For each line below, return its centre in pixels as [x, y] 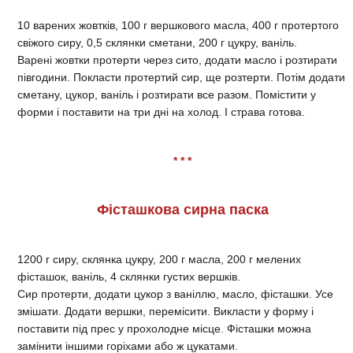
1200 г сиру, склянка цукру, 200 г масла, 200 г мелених [159, 259]
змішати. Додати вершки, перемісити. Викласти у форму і [165, 311]
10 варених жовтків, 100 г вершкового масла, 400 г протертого [178, 25]
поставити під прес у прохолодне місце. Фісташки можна [164, 328]
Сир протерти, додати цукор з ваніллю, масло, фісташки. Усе [175, 294]
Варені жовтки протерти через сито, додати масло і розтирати [177, 59]
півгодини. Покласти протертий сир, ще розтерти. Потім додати [181, 77]
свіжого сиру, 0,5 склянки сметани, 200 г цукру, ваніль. [157, 42]
